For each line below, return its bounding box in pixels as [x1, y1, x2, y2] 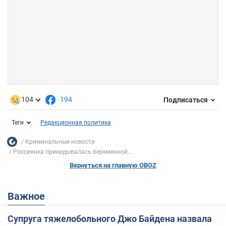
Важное [14, 190, 45, 203]
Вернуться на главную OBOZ [70, 161, 156, 169]
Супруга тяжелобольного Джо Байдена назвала [8, 213, 212, 224]
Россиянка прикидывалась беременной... [13, 148, 132, 156]
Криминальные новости [25, 138, 95, 145]
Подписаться [163, 95, 208, 104]
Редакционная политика [40, 119, 111, 127]
